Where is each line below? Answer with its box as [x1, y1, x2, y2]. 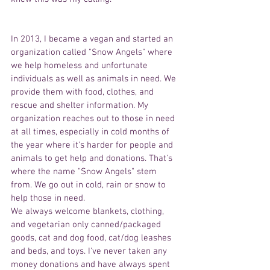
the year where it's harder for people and [11, 140, 175, 151]
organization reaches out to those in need [11, 113, 177, 125]
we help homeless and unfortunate [11, 60, 150, 72]
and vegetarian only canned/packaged [11, 219, 163, 231]
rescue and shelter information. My [11, 100, 151, 111]
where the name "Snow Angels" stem [11, 166, 159, 178]
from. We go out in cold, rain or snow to [11, 180, 168, 191]
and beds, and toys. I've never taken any [11, 246, 169, 257]
